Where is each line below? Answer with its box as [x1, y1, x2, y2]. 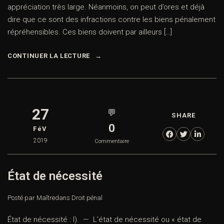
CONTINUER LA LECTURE [7, 52, 90, 60]
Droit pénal [71, 194, 102, 202]
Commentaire [94, 138, 129, 145]
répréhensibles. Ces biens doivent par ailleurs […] [7, 27, 172, 37]
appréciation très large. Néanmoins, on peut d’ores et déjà [7, 2, 204, 12]
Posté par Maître [7, 194, 55, 202]
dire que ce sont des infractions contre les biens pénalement [7, 15, 215, 24]
